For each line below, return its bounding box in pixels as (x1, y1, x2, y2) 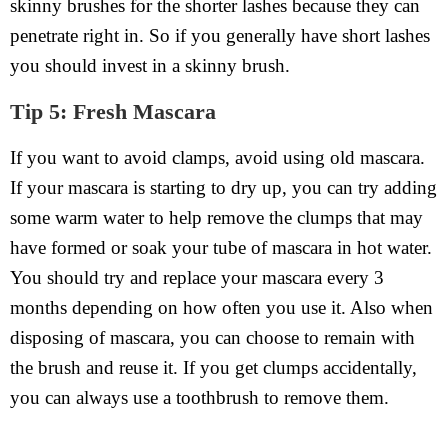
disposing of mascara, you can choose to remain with (10, 327, 415, 349)
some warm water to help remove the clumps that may (10, 207, 423, 229)
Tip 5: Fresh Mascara (10, 99, 216, 125)
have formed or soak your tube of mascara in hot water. (10, 237, 432, 259)
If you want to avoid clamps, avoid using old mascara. (10, 147, 425, 169)
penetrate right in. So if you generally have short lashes (10, 25, 430, 47)
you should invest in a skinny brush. (10, 55, 290, 77)
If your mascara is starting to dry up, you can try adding (10, 177, 437, 199)
